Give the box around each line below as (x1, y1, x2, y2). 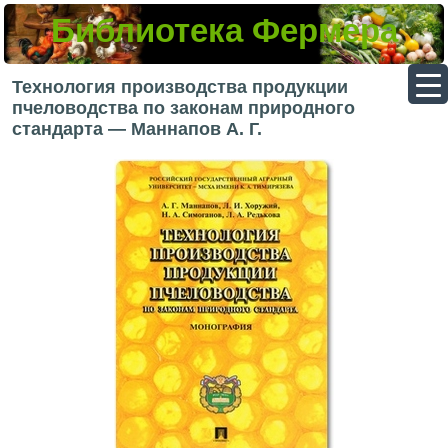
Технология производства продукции (12, 77, 349, 98)
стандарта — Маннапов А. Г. (12, 119, 263, 140)
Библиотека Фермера (50, 12, 398, 50)
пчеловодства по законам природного (12, 98, 356, 119)
